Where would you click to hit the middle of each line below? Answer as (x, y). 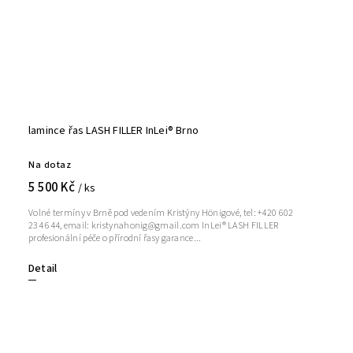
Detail (43, 269)
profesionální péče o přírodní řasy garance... (115, 239)
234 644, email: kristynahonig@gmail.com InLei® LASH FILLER (154, 226)
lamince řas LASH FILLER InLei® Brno (113, 131)
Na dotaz (50, 165)
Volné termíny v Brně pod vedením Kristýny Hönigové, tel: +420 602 (161, 214)
